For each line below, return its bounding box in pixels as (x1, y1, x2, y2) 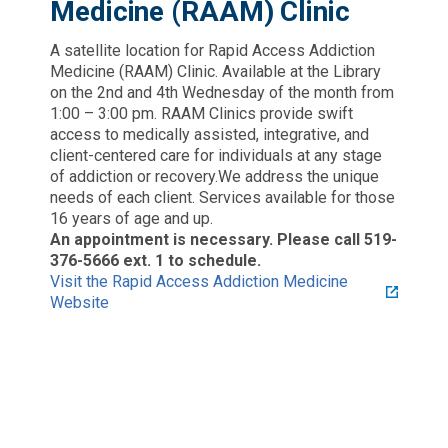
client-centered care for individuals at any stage (50, 145, 382, 165)
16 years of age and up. (50, 208, 213, 228)
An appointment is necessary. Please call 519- (50, 229, 397, 249)
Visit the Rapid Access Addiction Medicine (50, 271, 348, 291)
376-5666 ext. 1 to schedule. (50, 250, 261, 270)
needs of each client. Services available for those (50, 187, 395, 207)
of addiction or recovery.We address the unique (50, 166, 379, 186)
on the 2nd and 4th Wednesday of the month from (50, 82, 394, 102)
